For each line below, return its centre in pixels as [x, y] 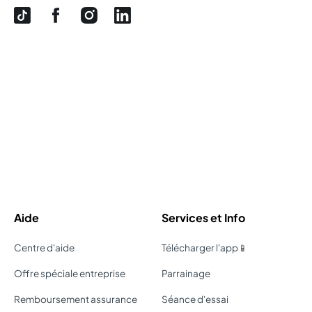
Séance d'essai [195, 299]
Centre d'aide [44, 247]
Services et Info [203, 218]
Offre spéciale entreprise [70, 273]
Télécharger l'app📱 [205, 247]
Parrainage [186, 273]
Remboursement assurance [76, 299]
